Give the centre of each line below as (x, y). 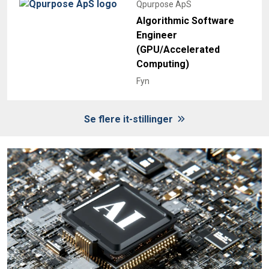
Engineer (157, 35)
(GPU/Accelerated (178, 50)
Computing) (163, 64)
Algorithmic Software (185, 21)
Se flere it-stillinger (130, 119)
